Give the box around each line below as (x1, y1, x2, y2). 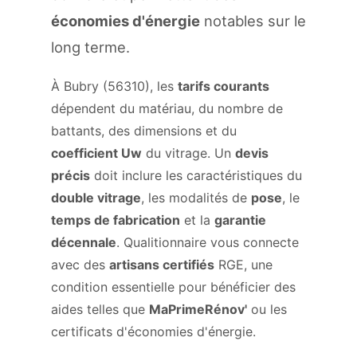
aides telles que (51, 301, 149, 317)
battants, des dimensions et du (51, 123, 237, 139)
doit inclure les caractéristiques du (90, 167, 302, 183)
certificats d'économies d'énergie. (51, 324, 256, 339)
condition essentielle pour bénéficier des (51, 279, 296, 295)
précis (51, 167, 90, 183)
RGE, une (214, 257, 273, 273)
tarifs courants (178, 78, 269, 94)
